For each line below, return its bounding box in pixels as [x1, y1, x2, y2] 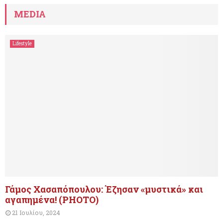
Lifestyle [12, 40, 32, 47]
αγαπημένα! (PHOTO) [5, 194, 99, 206]
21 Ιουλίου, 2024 [12, 209, 60, 217]
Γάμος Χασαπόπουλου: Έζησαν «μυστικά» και [5, 183, 203, 196]
